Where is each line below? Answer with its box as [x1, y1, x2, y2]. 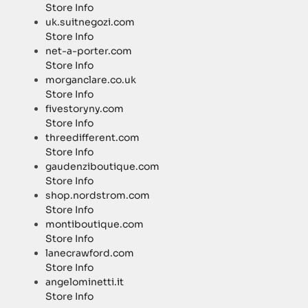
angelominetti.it [45, 276, 124, 289]
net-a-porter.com [45, 45, 133, 58]
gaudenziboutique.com [45, 160, 160, 173]
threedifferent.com [45, 131, 140, 144]
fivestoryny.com [45, 102, 124, 115]
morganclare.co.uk [45, 74, 137, 87]
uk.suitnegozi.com [45, 16, 135, 29]
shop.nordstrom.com [45, 189, 151, 202]
